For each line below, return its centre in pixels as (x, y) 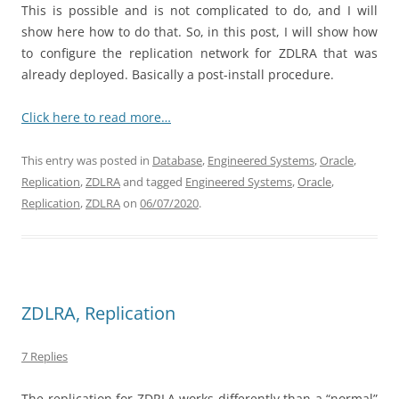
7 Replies (45, 357)
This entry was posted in (87, 161)
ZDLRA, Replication (98, 313)
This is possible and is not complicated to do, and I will (199, 11)
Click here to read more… (96, 118)
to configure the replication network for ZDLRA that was (199, 53)
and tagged (153, 182)
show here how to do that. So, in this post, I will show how (199, 32)
